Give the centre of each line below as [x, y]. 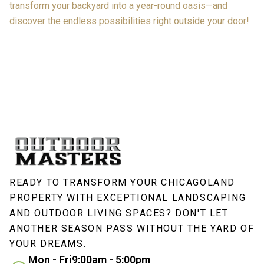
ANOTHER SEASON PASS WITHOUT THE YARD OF [132, 228]
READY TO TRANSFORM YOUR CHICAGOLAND [123, 182]
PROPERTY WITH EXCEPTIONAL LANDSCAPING [128, 198]
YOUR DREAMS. [48, 244]
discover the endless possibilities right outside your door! [129, 21]
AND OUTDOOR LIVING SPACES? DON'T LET [119, 213]
